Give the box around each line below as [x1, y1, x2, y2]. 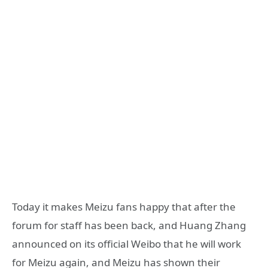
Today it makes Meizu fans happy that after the [12, 199, 236, 214]
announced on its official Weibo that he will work [12, 236, 241, 251]
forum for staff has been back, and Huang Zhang [12, 218, 246, 232]
